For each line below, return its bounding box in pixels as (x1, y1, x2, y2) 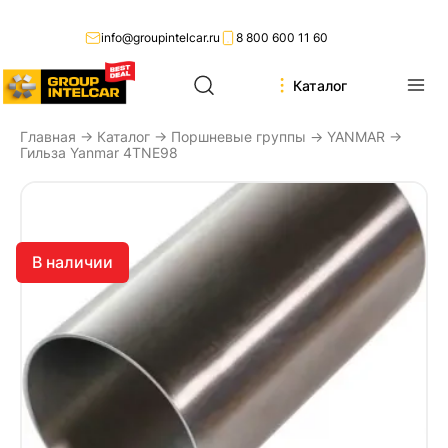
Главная (20, 128, 76, 145)
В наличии (32, 252, 113, 272)
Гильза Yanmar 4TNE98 (20, 144, 178, 161)
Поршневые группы (171, 128, 306, 145)
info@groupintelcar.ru (100, 30, 220, 45)
